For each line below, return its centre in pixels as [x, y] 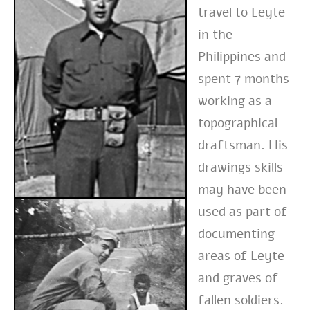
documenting [236, 234]
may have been [242, 189]
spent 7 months [244, 79]
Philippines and [242, 56]
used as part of [243, 211]
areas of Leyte [241, 256]
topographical [238, 123]
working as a [235, 101]
